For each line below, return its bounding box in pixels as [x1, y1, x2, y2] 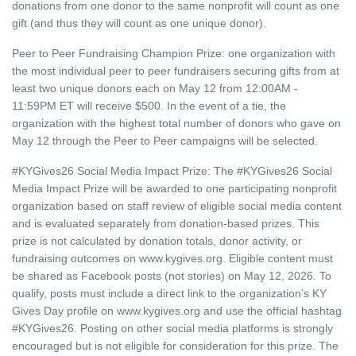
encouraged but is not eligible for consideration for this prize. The [12, 339, 339, 352]
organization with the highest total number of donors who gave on [12, 117, 341, 130]
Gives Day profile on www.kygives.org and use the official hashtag [12, 304, 342, 317]
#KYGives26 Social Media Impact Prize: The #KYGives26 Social [12, 164, 332, 177]
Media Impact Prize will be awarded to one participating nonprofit [12, 182, 337, 195]
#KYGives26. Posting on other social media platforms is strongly [12, 322, 333, 335]
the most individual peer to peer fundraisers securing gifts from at [12, 64, 339, 77]
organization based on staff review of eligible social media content [12, 199, 342, 212]
